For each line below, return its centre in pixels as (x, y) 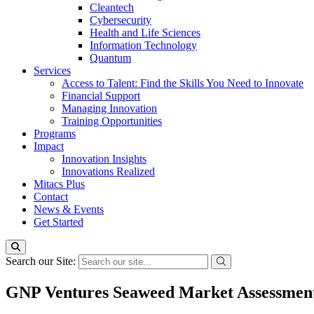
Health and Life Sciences (145, 33)
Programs (55, 134)
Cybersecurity (121, 20)
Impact (49, 146)
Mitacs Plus (59, 184)
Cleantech (112, 7)
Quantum (110, 58)
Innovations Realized (108, 171)
